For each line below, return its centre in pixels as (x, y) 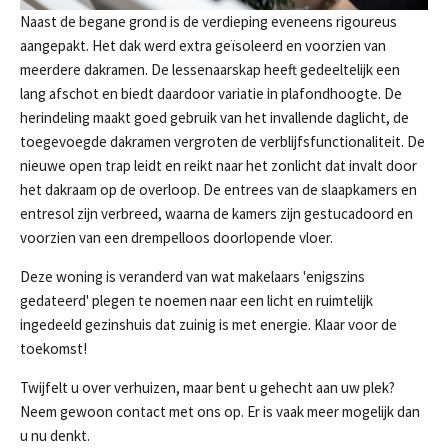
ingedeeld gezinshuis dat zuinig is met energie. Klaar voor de (208, 324)
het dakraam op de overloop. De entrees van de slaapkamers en (218, 189)
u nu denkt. (55, 435)
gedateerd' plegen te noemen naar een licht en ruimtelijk (196, 300)
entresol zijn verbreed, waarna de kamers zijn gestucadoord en (216, 213)
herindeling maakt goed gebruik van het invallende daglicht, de (214, 117)
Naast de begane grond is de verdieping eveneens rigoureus (208, 21)
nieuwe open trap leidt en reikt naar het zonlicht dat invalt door (218, 165)
